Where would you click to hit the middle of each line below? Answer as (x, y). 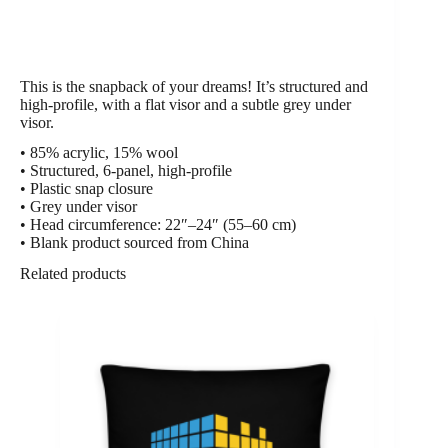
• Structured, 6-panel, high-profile (126, 171)
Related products (73, 274)
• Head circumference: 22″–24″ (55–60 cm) (158, 225)
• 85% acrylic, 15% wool (99, 153)
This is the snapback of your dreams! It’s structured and (194, 86)
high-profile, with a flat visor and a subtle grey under (185, 104)
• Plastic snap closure (86, 189)
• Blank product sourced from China (134, 243)
